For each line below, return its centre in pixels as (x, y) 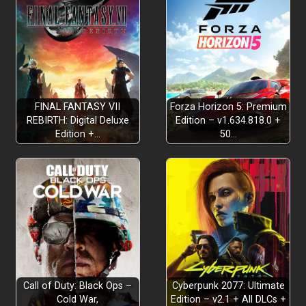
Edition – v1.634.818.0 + (228, 121)
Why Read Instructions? (87, 212)
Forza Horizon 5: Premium (228, 107)
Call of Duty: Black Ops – (78, 286)
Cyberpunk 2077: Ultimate (228, 286)
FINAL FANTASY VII (78, 107)
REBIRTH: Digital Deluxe (78, 121)
